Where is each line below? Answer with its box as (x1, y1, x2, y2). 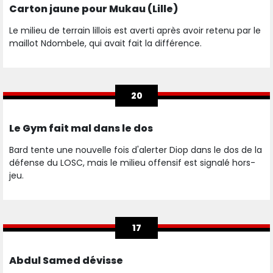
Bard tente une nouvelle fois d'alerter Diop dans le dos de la (9, 144, 262, 157)
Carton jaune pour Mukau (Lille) (9, 2, 178, 16)
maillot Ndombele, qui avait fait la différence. (9, 37, 204, 50)
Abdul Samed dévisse (9, 253, 123, 268)
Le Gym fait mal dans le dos (9, 121, 153, 136)
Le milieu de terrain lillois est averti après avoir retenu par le (9, 24, 261, 37)
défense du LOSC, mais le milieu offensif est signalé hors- (9, 157, 255, 169)
